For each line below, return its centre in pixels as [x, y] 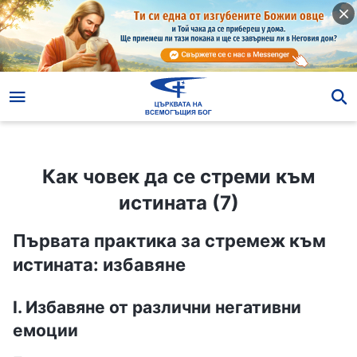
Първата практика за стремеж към [169, 240]
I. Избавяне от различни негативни [157, 307]
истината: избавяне [99, 264]
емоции [45, 330]
